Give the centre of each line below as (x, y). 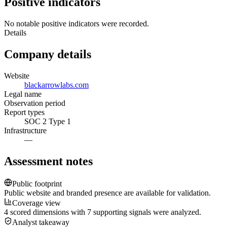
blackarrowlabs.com (56, 85)
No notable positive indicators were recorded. (77, 24)
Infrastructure (25, 131)
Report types (24, 112)
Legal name (23, 94)
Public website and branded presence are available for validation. (107, 193)
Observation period (35, 103)
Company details (48, 54)
